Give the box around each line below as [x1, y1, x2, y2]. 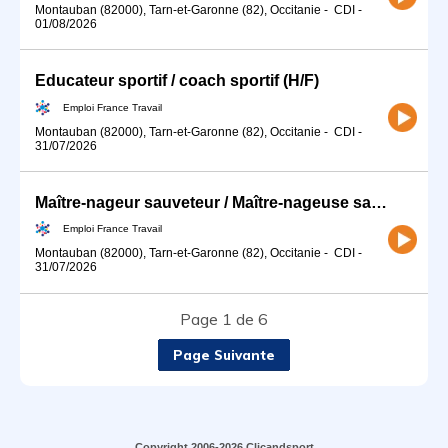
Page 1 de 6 [180, 308, 268, 329]
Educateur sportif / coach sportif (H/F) [35, 71, 319, 89]
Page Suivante [173, 346, 275, 363]
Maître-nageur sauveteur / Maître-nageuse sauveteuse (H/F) [371, 193, 387, 211]
